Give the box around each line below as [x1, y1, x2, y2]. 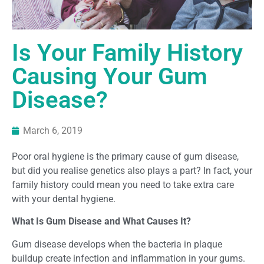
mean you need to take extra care [97, 179, 234, 190]
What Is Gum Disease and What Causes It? [12, 216, 191, 227]
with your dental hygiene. [12, 193, 115, 204]
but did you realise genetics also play [12, 164, 165, 176]
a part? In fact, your [170, 164, 252, 176]
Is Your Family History [12, 38, 243, 67]
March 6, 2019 [23, 124, 82, 136]
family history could [12, 179, 97, 190]
